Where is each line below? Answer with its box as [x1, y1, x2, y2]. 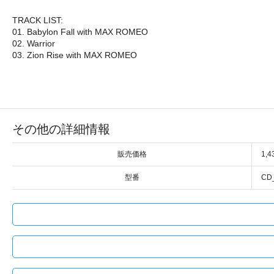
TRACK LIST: [12, 15, 63, 25]
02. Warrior [12, 38, 55, 48]
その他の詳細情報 [12, 122, 110, 136]
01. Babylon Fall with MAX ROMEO [12, 26, 148, 37]
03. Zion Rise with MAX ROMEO [12, 50, 137, 60]
